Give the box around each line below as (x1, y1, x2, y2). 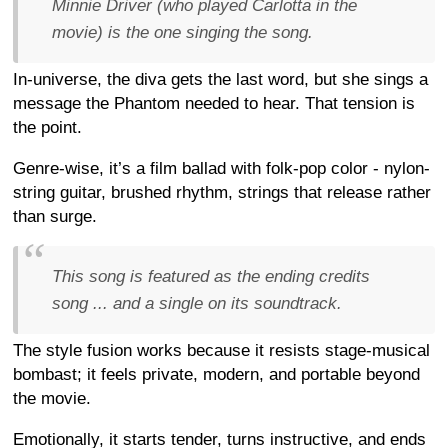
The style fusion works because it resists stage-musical (13, 340, 430, 360)
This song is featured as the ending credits (52, 266, 370, 286)
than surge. (13, 206, 97, 226)
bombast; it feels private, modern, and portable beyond (13, 364, 420, 384)
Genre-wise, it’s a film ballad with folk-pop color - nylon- (13, 158, 430, 178)
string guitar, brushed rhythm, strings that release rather (13, 182, 431, 202)
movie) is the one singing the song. (52, 22, 313, 42)
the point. (13, 117, 82, 137)
